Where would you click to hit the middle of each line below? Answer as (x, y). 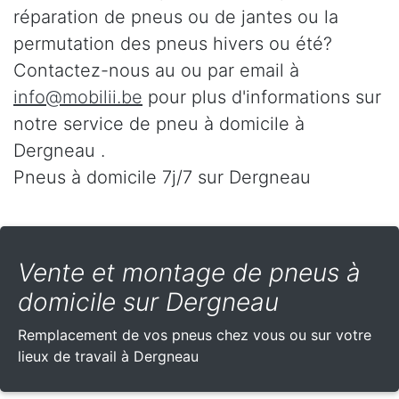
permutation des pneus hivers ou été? (173, 44)
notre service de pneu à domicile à (159, 124)
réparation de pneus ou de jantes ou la (176, 17)
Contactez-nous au (97, 71)
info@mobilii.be (78, 98)
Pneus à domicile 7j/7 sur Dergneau (162, 178)
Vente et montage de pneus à (189, 273)
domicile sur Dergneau (148, 302)
